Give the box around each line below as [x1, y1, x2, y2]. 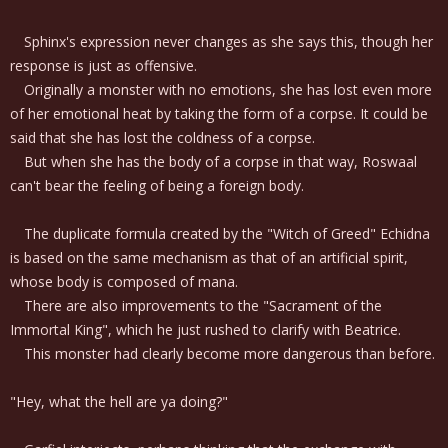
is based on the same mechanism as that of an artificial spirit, [10, 248, 408, 267]
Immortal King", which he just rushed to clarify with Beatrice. [10, 320, 401, 339]
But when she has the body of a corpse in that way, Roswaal [10, 152, 417, 171]
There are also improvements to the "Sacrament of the [10, 296, 382, 315]
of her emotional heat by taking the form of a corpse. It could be [10, 104, 428, 123]
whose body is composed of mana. [10, 272, 238, 291]
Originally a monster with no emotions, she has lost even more [10, 80, 432, 99]
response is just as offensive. [10, 56, 197, 75]
